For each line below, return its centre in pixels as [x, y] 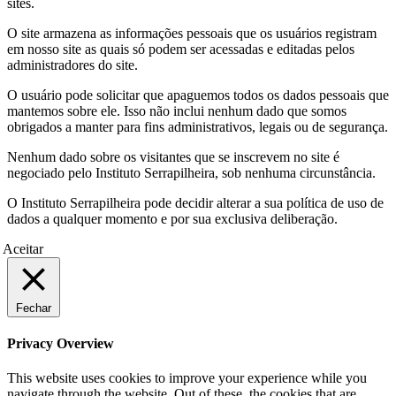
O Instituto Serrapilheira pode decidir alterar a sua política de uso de [195, 202]
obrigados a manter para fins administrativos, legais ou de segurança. [198, 126]
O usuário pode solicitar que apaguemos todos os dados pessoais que [198, 95]
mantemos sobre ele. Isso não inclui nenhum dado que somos [177, 110]
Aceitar [23, 248]
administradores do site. [72, 65]
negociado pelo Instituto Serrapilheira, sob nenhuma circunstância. [191, 172]
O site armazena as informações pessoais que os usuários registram [192, 33]
